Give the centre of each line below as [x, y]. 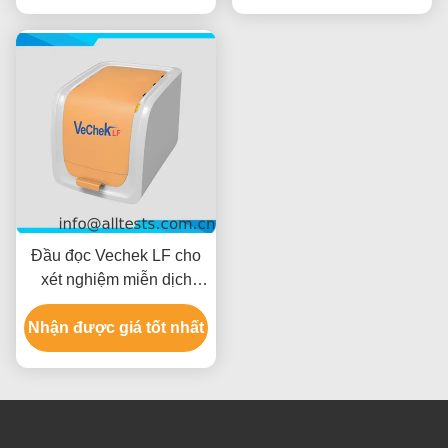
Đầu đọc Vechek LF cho [116, 255]
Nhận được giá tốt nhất [116, 327]
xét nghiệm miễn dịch [116, 279]
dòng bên [116, 303]
